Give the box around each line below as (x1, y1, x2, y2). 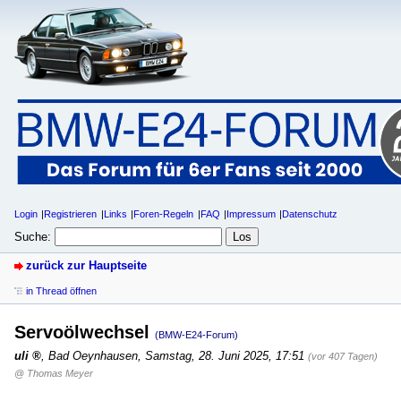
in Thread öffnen (26, 285, 97, 296)
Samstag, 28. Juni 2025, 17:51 (145, 348, 304, 363)
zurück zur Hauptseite (26, 258, 147, 272)
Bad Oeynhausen (48, 348, 138, 363)
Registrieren (44, 209, 98, 220)
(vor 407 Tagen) (308, 350, 378, 362)
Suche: (14, 229, 51, 243)
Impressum (226, 209, 277, 220)
